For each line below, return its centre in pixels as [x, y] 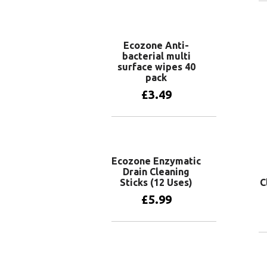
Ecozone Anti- [156, 45]
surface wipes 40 [156, 66]
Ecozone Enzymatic [156, 161]
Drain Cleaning [156, 171]
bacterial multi [156, 56]
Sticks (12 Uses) [156, 182]
